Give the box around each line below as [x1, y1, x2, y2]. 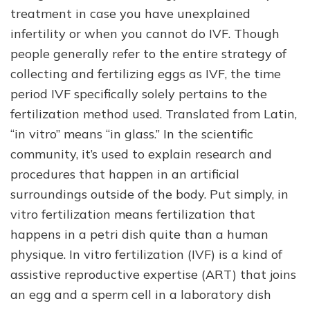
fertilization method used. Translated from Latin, [10, 105, 297, 122]
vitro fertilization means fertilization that [10, 206, 255, 222]
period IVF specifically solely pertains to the [10, 85, 267, 102]
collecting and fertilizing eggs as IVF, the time [10, 65, 281, 82]
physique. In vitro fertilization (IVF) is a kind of [10, 246, 282, 262]
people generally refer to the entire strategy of [10, 45, 286, 62]
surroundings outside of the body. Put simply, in [10, 185, 289, 202]
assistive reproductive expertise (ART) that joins [10, 266, 296, 282]
